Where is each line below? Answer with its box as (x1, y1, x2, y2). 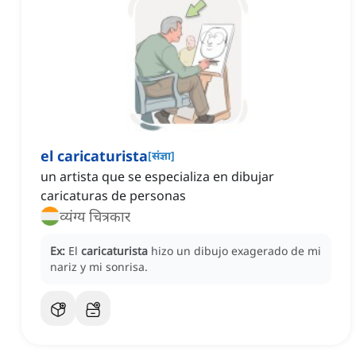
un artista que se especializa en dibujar (41, 168, 274, 186)
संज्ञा (152, 148, 171, 164)
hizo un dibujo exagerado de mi (151, 243, 321, 259)
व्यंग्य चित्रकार (60, 207, 130, 226)
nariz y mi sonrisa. (50, 259, 148, 275)
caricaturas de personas (41, 187, 186, 205)
